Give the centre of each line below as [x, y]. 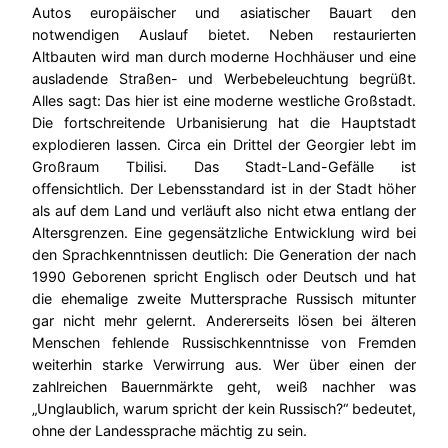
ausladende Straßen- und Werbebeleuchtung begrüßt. [224, 79]
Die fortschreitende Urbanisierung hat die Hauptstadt [224, 123]
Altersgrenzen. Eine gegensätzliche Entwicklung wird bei [224, 233]
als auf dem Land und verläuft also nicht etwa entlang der [224, 211]
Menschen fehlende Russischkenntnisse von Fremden [224, 343]
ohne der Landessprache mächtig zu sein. [169, 431]
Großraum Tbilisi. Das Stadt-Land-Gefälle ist [224, 167]
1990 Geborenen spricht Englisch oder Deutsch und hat [224, 277]
